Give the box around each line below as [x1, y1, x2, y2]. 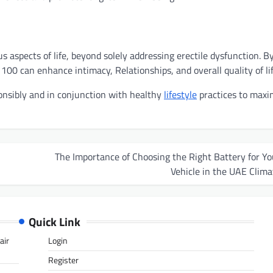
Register [48, 253, 79, 267]
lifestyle [164, 87, 197, 102]
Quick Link [28, 212, 80, 230]
